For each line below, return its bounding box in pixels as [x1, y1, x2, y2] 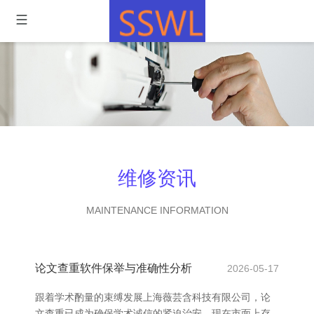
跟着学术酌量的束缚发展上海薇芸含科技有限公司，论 [35, 292, 271, 303]
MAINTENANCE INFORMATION [86, 205, 228, 216]
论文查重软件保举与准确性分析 [35, 262, 192, 274]
